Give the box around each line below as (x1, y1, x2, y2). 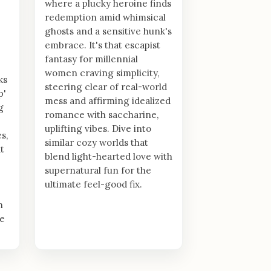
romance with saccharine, (45, 108, 158, 120)
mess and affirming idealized (45, 94, 171, 106)
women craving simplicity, (45, 67, 159, 79)
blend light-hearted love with (45, 150, 172, 162)
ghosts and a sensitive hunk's (45, 25, 172, 37)
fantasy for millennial (45, 53, 138, 65)
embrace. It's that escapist (45, 39, 160, 51)
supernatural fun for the (45, 164, 151, 176)
